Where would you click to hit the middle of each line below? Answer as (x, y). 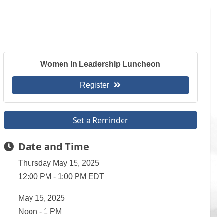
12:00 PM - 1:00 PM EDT (61, 177)
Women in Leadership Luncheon (101, 64)
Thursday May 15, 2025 (59, 163)
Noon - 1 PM (40, 211)
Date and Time (54, 147)
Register (95, 85)
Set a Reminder (100, 120)
